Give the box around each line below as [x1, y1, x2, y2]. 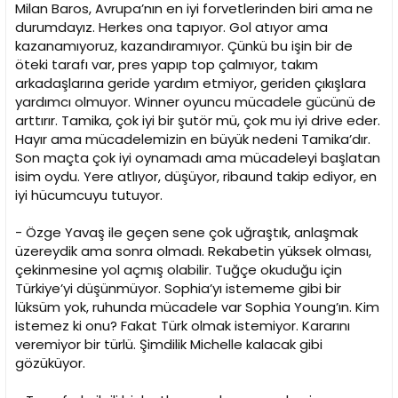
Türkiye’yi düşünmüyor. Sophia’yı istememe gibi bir [15, 279, 341, 298]
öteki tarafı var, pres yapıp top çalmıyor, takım [15, 55, 318, 75]
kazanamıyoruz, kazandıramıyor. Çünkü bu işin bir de [15, 36, 353, 56]
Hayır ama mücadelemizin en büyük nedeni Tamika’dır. [15, 130, 370, 149]
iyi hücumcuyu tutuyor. [15, 186, 163, 205]
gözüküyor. [15, 354, 85, 373]
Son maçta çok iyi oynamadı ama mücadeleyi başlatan [15, 148, 380, 168]
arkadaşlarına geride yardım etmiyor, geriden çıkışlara [15, 74, 366, 93]
